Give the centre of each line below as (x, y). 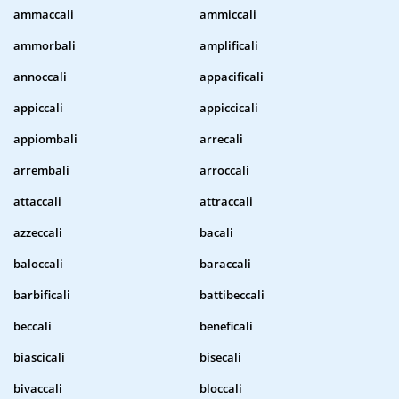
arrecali (221, 139)
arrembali (41, 171)
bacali (216, 233)
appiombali (45, 139)
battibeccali (232, 295)
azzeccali (38, 233)
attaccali (37, 202)
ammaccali (44, 15)
